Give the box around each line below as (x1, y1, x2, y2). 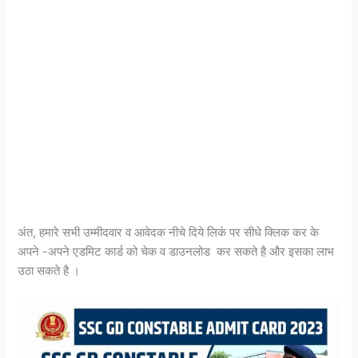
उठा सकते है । (18, 264, 81, 279)
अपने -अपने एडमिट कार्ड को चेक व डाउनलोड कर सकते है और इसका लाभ (18, 245, 335, 260)
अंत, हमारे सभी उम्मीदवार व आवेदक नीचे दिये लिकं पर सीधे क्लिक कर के (18, 225, 320, 241)
